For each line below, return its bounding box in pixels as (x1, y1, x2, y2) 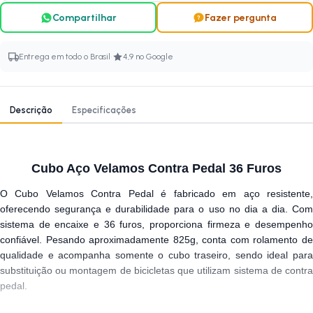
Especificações (72, 105, 136, 115)
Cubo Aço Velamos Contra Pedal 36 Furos (31, 161, 282, 175)
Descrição (10, 105, 52, 115)
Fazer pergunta (205, 11, 277, 24)
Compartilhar (52, 11, 117, 24)
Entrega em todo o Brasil (19, 52, 110, 61)
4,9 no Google (123, 52, 173, 61)
